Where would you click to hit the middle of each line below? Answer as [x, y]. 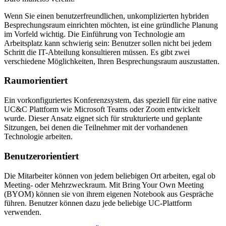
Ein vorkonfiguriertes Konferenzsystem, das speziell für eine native [110, 100]
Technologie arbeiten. [38, 137]
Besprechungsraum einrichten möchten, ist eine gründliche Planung [111, 25]
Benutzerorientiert [41, 156]
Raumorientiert [36, 81]
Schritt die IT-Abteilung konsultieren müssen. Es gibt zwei [97, 52]
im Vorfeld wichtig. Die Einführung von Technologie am [94, 34]
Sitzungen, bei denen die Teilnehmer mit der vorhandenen [96, 128]
